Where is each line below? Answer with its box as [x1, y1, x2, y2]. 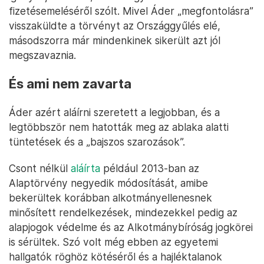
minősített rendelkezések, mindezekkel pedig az [9, 206, 237, 219]
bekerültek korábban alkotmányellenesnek [9, 192, 212, 204]
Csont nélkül [9, 162, 71, 175]
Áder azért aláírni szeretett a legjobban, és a [9, 106, 220, 119]
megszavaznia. [9, 49, 76, 62]
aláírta [71, 162, 100, 175]
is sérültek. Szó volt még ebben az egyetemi [9, 236, 218, 249]
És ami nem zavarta [9, 76, 131, 92]
